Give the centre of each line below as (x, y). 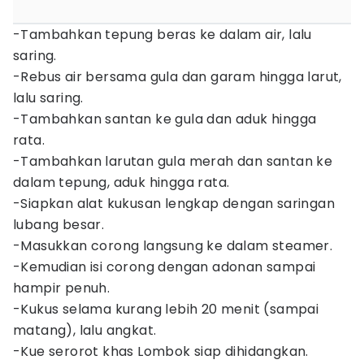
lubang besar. (59, 225)
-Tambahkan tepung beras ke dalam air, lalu (162, 35)
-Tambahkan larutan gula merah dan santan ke (173, 161)
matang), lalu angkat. (85, 330)
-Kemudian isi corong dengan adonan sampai (165, 267)
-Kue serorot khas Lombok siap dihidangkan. (161, 351)
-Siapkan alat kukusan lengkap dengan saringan (174, 204)
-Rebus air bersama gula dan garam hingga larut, (178, 77)
